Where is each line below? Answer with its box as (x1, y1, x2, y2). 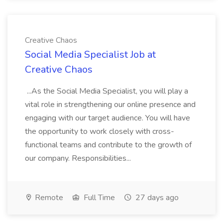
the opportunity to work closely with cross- (25, 126, 174, 137)
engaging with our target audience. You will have (25, 112, 190, 123)
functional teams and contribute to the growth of (25, 139, 192, 150)
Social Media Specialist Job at (25, 48, 156, 61)
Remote (33, 192, 63, 203)
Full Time (82, 192, 115, 203)
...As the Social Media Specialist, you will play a (25, 86, 188, 97)
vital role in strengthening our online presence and (25, 99, 196, 110)
